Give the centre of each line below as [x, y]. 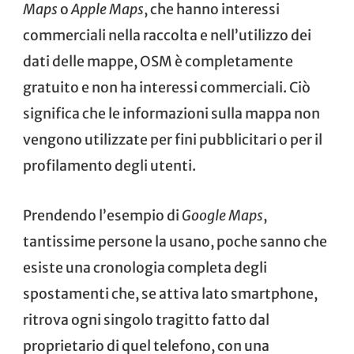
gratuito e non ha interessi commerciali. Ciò [167, 88]
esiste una [58, 268]
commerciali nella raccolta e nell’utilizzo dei [167, 36]
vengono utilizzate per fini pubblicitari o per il [173, 140]
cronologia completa [162, 268]
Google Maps [222, 216]
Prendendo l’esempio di [102, 216]
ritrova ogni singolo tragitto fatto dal [146, 320]
